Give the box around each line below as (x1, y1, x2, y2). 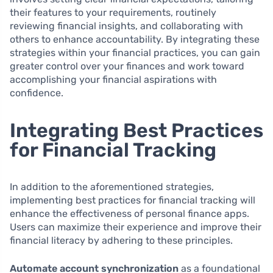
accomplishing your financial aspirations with (10, 74, 217, 85)
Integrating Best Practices (10, 119, 263, 142)
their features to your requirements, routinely (10, 7, 216, 18)
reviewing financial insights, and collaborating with (10, 20, 243, 32)
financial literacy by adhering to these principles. (10, 235, 233, 246)
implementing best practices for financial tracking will (10, 194, 255, 206)
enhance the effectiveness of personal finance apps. (10, 208, 249, 219)
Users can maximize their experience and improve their (10, 221, 261, 233)
